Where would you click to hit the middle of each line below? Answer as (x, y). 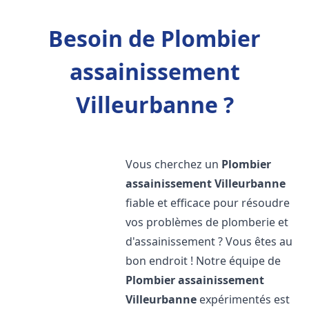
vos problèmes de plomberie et (207, 222)
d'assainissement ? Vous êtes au (209, 241)
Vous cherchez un (174, 164)
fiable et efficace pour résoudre (208, 203)
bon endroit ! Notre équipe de (203, 261)
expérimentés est (243, 299)
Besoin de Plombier (154, 38)
